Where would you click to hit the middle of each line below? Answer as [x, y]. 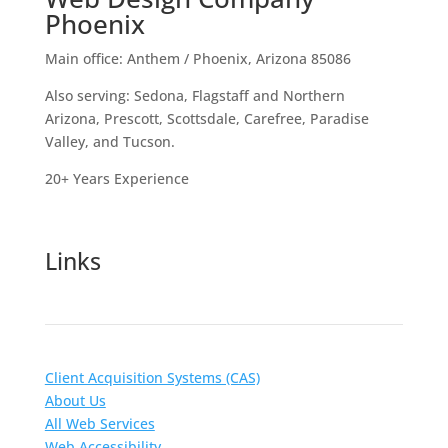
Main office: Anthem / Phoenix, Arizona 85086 [197, 58]
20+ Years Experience [116, 178]
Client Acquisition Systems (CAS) [152, 377]
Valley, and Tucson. [109, 141]
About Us [75, 400]
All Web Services [99, 423]
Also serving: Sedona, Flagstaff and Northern [194, 95]
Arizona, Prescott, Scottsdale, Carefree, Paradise [206, 118]
